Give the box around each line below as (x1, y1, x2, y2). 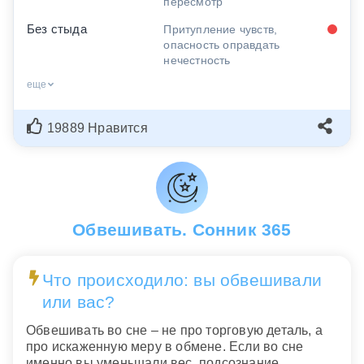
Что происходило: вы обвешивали (41, 271, 322, 290)
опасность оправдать (163, 37, 280, 51)
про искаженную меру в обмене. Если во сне (26, 339, 304, 353)
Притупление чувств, (163, 22, 278, 36)
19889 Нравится (47, 120, 148, 135)
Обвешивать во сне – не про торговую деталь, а (26, 323, 323, 337)
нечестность (163, 53, 231, 67)
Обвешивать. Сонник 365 (72, 219, 292, 239)
